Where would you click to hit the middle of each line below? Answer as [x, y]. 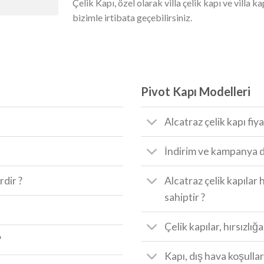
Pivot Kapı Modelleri [196, 92]
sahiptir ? [185, 197]
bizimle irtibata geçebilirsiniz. [132, 18]
